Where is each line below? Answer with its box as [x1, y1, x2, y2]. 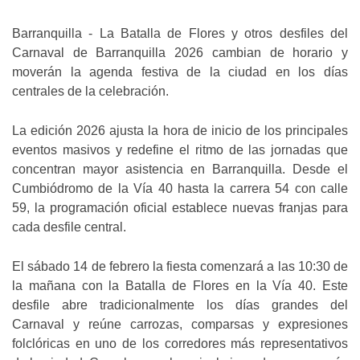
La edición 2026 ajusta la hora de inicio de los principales [12, 124, 348, 138]
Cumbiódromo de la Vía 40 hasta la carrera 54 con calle [12, 182, 348, 196]
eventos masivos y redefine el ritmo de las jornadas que [12, 143, 348, 157]
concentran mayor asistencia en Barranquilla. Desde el [12, 162, 348, 177]
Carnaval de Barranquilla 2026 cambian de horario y [12, 46, 348, 60]
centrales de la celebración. [12, 84, 169, 99]
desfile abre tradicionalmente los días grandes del [12, 298, 348, 313]
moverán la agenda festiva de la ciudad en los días [12, 65, 348, 80]
